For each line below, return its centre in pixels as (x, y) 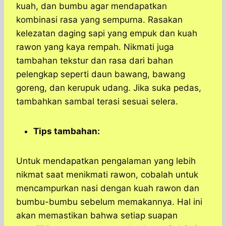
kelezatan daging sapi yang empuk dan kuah (107, 34)
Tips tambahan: (67, 131)
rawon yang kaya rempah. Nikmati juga (95, 47)
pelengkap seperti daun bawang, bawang (101, 74)
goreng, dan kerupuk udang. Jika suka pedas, (109, 88)
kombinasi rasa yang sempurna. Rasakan (99, 20)
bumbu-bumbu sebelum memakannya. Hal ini (109, 202)
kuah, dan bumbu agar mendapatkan (92, 6)
